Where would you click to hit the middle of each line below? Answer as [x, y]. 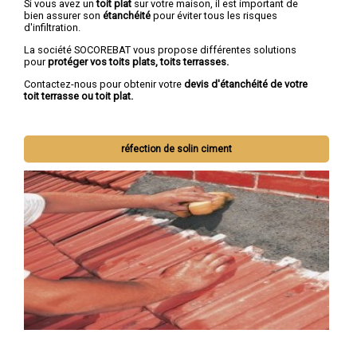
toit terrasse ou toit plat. [78, 96]
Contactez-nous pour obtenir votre [104, 84]
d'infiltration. [52, 27]
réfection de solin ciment [177, 149]
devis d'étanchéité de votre [246, 84]
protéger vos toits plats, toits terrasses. [138, 61]
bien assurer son [63, 15]
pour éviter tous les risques [215, 15]
